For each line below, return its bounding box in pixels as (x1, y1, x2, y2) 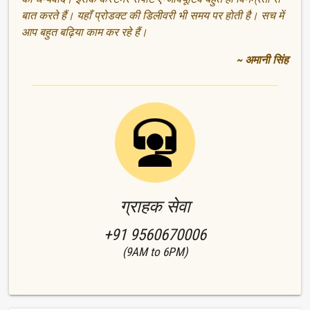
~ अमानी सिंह (235, 53, 289, 66)
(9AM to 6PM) (122, 245, 188, 259)
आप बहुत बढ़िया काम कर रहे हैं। (21, 25, 148, 39)
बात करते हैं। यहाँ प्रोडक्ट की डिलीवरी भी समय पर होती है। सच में (21, 8, 284, 22)
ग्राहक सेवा (119, 196, 190, 217)
